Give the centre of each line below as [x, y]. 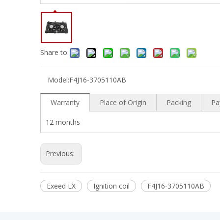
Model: [58, 80]
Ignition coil [111, 186]
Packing [179, 102]
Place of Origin [123, 102]
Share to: [55, 52]
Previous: [61, 153]
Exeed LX [61, 186]
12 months [63, 122]
